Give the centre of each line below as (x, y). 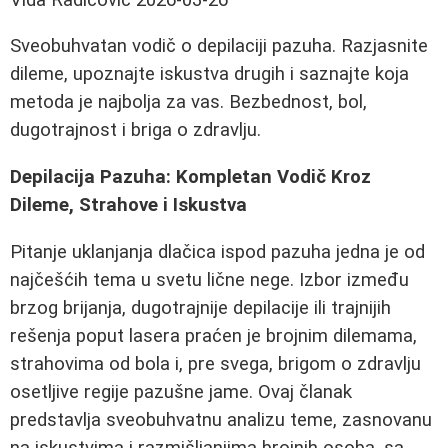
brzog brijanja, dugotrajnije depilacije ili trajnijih (200, 307)
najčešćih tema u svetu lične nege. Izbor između (209, 279)
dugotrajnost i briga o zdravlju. (135, 130)
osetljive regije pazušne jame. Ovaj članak (181, 391)
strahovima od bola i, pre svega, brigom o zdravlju (215, 363)
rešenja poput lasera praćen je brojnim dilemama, (213, 335)
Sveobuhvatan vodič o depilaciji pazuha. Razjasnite (219, 46)
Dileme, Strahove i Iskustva (128, 205)
